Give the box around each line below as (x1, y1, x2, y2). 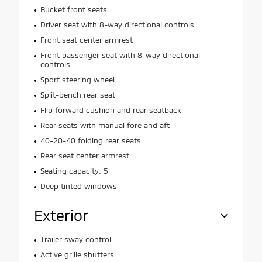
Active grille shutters (40, 249, 114, 259)
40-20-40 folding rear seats (40, 135, 141, 145)
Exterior (34, 206, 88, 224)
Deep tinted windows (40, 181, 117, 191)
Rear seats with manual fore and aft (40, 120, 170, 130)
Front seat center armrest (40, 35, 133, 44)
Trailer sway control (40, 234, 111, 244)
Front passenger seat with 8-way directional (40, 50, 200, 60)
